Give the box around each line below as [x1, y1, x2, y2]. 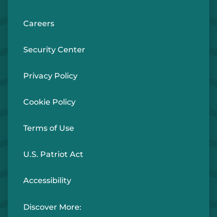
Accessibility [23, 176, 71, 185]
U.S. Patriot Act [23, 150, 83, 159]
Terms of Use [23, 124, 74, 133]
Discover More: [23, 202, 81, 212]
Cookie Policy [23, 97, 76, 107]
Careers [23, 19, 54, 28]
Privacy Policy [23, 71, 77, 80]
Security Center [23, 45, 85, 54]
